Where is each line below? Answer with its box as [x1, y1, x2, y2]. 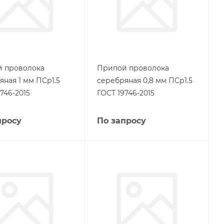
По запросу [96, 115, 146, 125]
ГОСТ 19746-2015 [96, 88, 154, 97]
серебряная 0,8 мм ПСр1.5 [96, 75, 192, 85]
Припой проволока [96, 63, 169, 72]
